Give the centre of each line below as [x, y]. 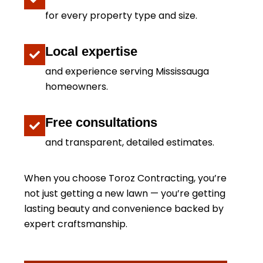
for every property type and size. [121, 16]
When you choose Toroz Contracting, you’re [125, 178]
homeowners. [77, 87]
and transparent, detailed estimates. [130, 142]
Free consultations [101, 122]
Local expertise [91, 51]
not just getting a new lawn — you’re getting [125, 193]
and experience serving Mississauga [127, 71]
